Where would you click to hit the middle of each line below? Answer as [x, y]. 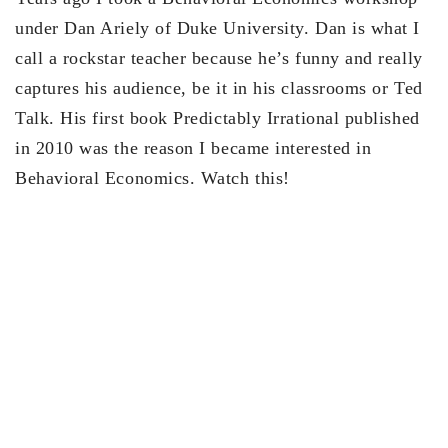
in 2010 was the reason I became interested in [193, 147]
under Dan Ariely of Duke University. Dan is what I [218, 27]
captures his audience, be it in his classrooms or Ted [219, 87]
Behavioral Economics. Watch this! [152, 177]
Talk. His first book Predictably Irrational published [217, 117]
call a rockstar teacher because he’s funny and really [219, 57]
